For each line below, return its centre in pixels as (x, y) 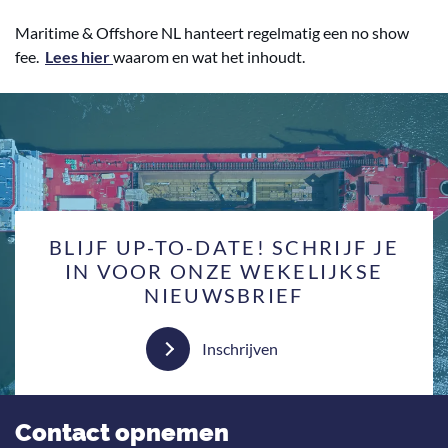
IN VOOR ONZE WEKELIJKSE (224, 271)
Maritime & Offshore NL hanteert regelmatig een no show (212, 32)
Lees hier (77, 56)
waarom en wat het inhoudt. (209, 56)
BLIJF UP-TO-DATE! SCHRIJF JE (224, 247)
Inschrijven (240, 348)
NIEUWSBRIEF (224, 295)
